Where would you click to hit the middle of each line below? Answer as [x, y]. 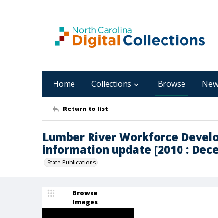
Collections [111, 84]
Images [85, 202]
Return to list [85, 108]
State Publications [72, 162]
